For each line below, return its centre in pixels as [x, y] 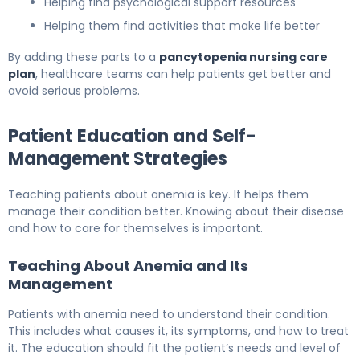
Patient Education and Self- [132, 136]
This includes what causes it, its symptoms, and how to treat [178, 331]
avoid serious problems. [74, 90]
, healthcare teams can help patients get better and [183, 74]
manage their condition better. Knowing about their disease [176, 211]
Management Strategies [118, 158]
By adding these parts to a [84, 57]
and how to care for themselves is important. [135, 228]
